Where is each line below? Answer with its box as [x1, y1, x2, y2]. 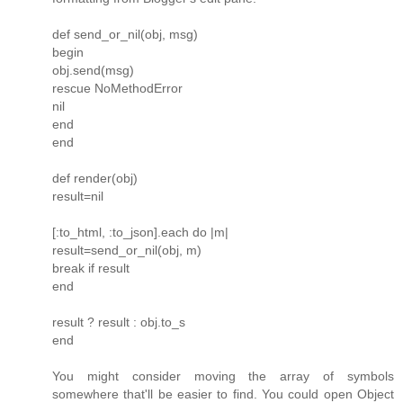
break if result [52, 260, 130, 275]
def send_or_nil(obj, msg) [52, 26, 198, 41]
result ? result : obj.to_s [52, 314, 185, 329]
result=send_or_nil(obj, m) [52, 242, 201, 257]
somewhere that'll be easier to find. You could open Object [52, 386, 394, 401]
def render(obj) [52, 170, 138, 185]
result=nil [52, 188, 103, 203]
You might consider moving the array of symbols [52, 368, 394, 383]
